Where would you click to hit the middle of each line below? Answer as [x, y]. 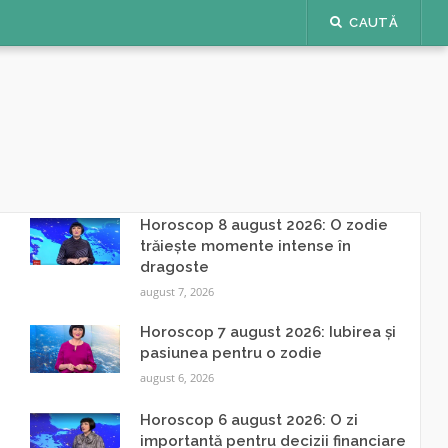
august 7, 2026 [176, 291]
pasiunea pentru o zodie [230, 353]
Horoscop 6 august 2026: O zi [248, 420]
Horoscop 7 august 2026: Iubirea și [267, 332]
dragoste [174, 267]
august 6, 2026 [176, 377]
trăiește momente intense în [245, 246]
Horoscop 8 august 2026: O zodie [263, 225]
